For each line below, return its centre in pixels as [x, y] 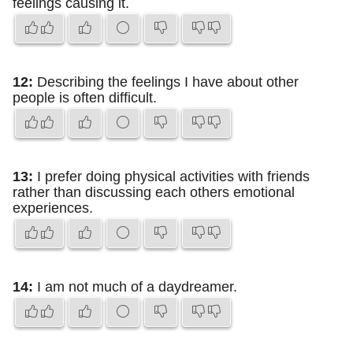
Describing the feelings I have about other [166, 82]
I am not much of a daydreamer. [135, 287]
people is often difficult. [85, 98]
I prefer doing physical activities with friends [171, 176]
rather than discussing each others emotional [154, 192]
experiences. [53, 208]
